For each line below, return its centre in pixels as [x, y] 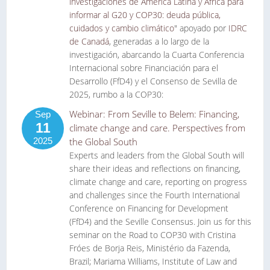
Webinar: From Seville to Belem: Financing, [154, 114]
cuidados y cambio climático [122, 28]
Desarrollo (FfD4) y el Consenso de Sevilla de [153, 81]
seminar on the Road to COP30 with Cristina [152, 235]
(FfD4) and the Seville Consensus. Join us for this [160, 221]
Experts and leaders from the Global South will [157, 155]
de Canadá [89, 41]
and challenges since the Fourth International [155, 195]
